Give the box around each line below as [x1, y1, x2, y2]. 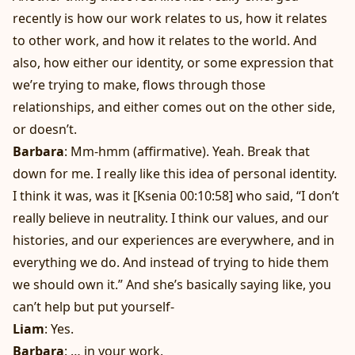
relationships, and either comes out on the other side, [13, 98, 335, 116]
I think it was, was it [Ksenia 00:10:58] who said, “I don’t [13, 187, 339, 205]
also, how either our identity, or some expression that [13, 54, 334, 72]
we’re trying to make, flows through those [13, 76, 265, 94]
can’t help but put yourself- [13, 298, 174, 316]
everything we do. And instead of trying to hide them [13, 254, 329, 272]
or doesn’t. [13, 120, 77, 139]
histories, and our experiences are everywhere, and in [13, 231, 334, 250]
